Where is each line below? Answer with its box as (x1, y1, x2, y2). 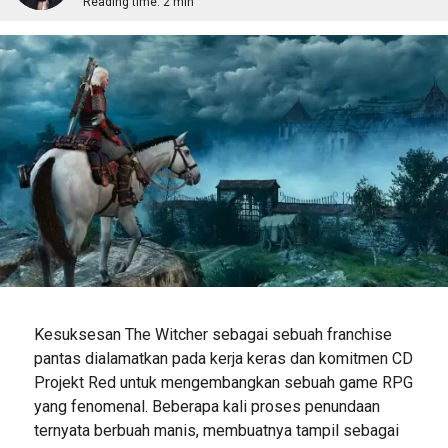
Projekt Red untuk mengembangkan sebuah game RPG (33, 372, 413, 392)
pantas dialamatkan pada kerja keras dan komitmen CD (33, 348, 413, 368)
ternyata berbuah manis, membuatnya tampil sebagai (33, 420, 399, 440)
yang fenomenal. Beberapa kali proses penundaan (33, 396, 380, 416)
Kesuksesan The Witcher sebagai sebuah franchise (33, 324, 392, 344)
